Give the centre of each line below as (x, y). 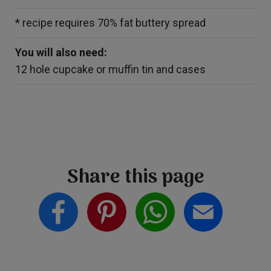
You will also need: (61, 52)
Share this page (135, 178)
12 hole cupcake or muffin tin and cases (110, 69)
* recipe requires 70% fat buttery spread (110, 23)
